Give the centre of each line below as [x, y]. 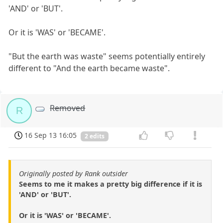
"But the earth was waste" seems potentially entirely [107, 56]
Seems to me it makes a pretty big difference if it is [111, 184]
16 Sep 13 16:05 [51, 135]
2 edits [95, 136]
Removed [68, 108]
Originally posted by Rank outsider [73, 173]
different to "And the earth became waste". [89, 68]
